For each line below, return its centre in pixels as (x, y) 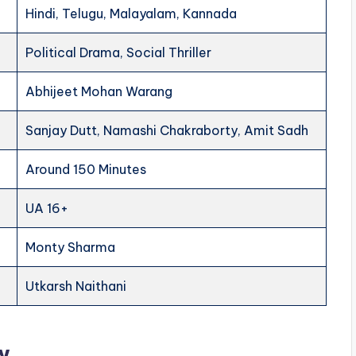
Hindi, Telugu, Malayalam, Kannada (132, 14)
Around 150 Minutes (86, 170)
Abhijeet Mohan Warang (99, 92)
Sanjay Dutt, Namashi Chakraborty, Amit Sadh (167, 131)
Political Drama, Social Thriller (119, 53)
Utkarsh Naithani (76, 286)
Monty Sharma (71, 248)
